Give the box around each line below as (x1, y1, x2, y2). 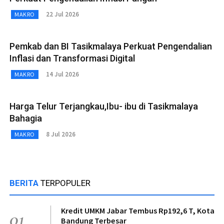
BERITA (9, 177, 40, 188)
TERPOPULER (40, 177, 90, 188)
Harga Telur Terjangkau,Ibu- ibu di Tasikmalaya (9, 100, 198, 111)
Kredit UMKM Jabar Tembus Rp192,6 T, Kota (61, 205, 214, 215)
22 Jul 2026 (45, 10, 79, 19)
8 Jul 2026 (45, 130, 75, 139)
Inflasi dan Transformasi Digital (9, 52, 135, 63)
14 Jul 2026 (45, 70, 79, 79)
